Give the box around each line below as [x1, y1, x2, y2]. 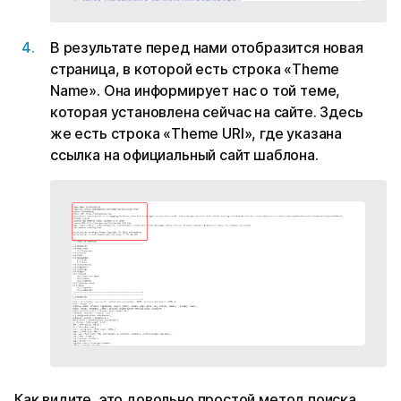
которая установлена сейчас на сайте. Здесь [50, 102, 363, 121]
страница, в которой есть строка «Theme [50, 59, 340, 78]
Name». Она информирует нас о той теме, [50, 81, 341, 99]
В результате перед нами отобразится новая [50, 38, 363, 56]
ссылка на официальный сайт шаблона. [50, 145, 319, 164]
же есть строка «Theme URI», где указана [50, 124, 342, 142]
